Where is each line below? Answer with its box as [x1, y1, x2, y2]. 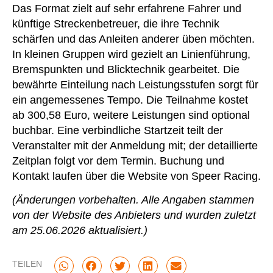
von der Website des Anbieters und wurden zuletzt [12, 209, 256, 222]
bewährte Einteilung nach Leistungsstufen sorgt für [12, 78, 258, 91]
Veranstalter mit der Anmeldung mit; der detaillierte [12, 139, 258, 152]
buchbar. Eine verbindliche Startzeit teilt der [12, 124, 223, 136]
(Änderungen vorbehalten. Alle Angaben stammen [12, 194, 254, 207]
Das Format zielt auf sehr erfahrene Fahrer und [12, 2, 241, 15]
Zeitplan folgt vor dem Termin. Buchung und [12, 154, 224, 167]
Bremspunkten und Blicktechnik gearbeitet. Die [12, 63, 239, 76]
